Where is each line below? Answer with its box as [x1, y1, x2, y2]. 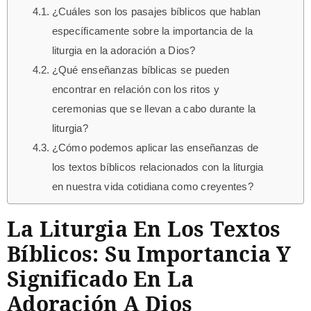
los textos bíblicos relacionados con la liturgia [51, 162, 264, 174]
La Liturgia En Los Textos [7, 215, 281, 244]
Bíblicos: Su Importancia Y [7, 239, 292, 269]
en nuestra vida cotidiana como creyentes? [51, 181, 253, 193]
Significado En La [7, 264, 194, 294]
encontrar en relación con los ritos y [51, 84, 219, 96]
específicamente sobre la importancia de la [51, 26, 253, 37]
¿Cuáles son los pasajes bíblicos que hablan [51, 6, 261, 18]
